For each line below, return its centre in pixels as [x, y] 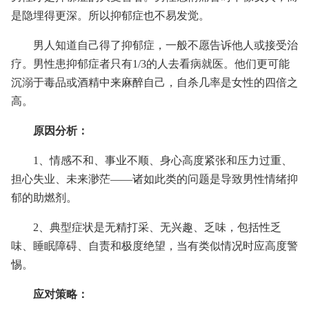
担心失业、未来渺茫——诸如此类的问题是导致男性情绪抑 [154, 179]
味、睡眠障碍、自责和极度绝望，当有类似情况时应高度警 [154, 246]
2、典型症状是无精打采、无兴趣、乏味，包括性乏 [157, 227]
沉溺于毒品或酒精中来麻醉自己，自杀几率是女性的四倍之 [154, 82]
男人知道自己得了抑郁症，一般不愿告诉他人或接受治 [166, 45]
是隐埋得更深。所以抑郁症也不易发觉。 [110, 16]
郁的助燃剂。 [44, 198]
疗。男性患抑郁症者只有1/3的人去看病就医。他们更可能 [150, 64]
